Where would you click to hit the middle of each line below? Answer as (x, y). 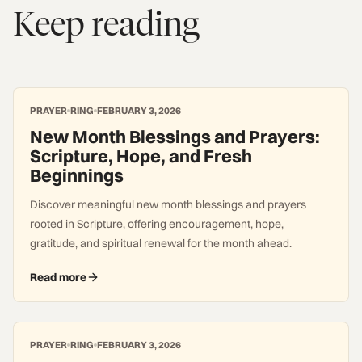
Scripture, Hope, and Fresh (141, 156)
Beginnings (77, 175)
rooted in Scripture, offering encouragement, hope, (157, 224)
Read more (58, 277)
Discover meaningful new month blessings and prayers (168, 204)
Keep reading (106, 24)
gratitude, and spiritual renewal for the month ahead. (161, 243)
